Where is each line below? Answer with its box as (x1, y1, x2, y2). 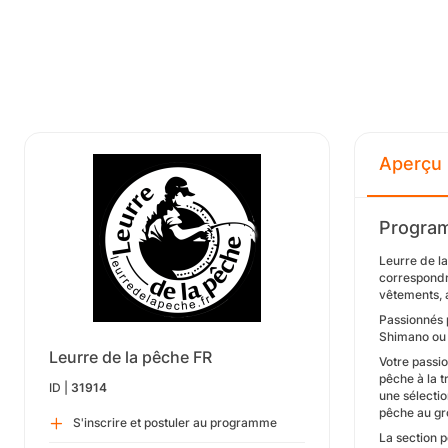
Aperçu (379, 153, 442, 174)
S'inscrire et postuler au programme (73, 415, 277, 430)
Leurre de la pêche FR (49, 347, 212, 367)
